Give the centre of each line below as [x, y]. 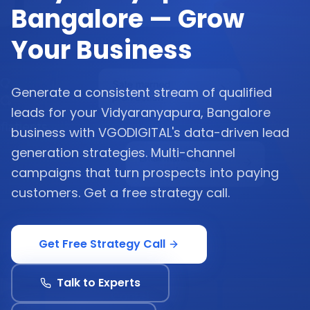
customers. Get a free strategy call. [120, 193]
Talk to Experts [99, 283]
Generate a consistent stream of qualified [142, 92]
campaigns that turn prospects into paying [145, 173]
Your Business [102, 50]
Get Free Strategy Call [102, 244]
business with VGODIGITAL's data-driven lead [150, 133]
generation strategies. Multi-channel [123, 153]
